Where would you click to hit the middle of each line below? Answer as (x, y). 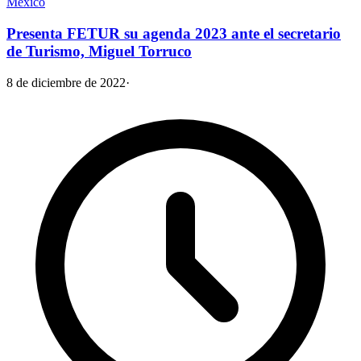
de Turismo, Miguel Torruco (99, 51)
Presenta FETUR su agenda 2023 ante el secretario (174, 33)
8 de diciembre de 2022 (66, 82)
